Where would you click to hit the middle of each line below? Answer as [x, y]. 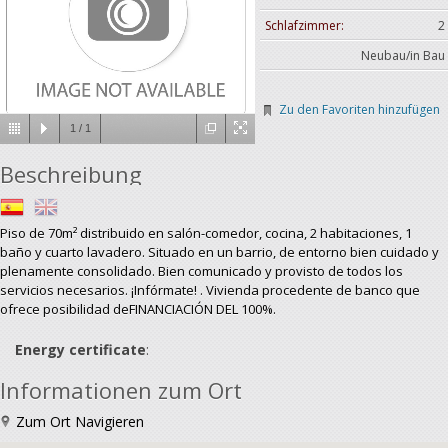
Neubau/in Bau [403, 55]
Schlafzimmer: [304, 25]
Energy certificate [80, 349]
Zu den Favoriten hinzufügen [359, 109]
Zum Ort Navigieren [78, 421]
